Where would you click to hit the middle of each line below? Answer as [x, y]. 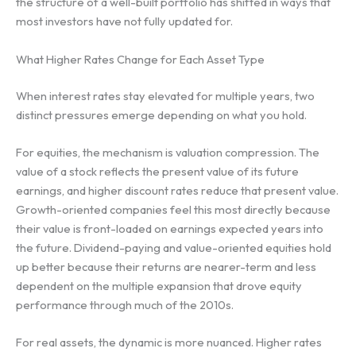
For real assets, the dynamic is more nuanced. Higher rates [169, 342]
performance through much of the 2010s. [125, 305]
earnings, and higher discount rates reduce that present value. [177, 191]
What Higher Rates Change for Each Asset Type [140, 59]
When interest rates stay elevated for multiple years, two [165, 95]
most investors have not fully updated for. [124, 21]
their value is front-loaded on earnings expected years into [170, 229]
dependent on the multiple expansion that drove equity [159, 286]
